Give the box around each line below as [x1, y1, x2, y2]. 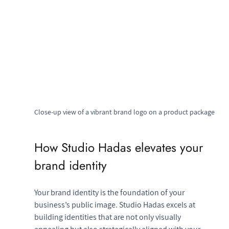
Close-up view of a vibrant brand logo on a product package [34, 107, 215, 117]
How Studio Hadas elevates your [34, 138, 207, 156]
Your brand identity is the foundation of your [34, 187, 186, 198]
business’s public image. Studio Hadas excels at [34, 199, 197, 210]
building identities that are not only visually [34, 211, 182, 222]
